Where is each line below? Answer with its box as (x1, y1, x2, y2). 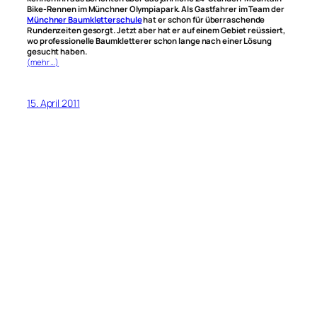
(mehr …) (27, 57, 59, 68)
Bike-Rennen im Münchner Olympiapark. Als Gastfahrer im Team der (27, 4, 284, 15)
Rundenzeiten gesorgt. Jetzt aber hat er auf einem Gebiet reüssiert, (27, 25, 286, 36)
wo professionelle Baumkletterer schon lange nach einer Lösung (27, 35, 272, 47)
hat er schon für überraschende (142, 14, 265, 25)
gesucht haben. (27, 46, 87, 57)
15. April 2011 (27, 96, 80, 110)
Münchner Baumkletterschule (27, 14, 142, 25)
